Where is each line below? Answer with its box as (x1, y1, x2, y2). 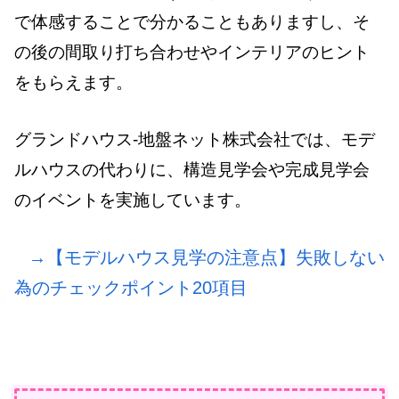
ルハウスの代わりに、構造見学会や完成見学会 (14, 160, 370, 180)
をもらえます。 (14, 73, 133, 93)
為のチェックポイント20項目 (14, 277, 248, 297)
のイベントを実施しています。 (14, 191, 251, 210)
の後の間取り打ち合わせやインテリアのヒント (14, 43, 370, 62)
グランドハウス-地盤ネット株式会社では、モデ (14, 130, 375, 150)
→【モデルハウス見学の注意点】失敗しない (28, 247, 385, 267)
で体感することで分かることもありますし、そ (14, 12, 370, 32)
